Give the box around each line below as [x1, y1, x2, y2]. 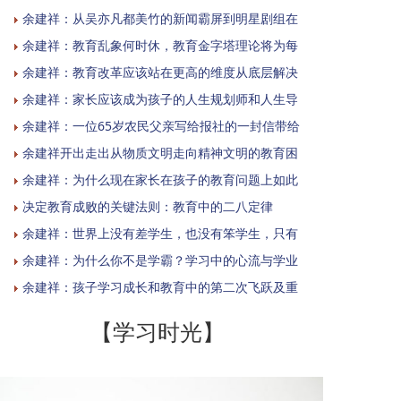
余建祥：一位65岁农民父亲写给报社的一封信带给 [22, 116, 300, 134]
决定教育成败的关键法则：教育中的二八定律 [22, 197, 273, 215]
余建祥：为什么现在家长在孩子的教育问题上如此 [22, 170, 298, 188]
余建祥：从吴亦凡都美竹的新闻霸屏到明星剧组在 [22, 9, 298, 27]
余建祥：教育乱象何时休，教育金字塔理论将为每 [22, 36, 298, 54]
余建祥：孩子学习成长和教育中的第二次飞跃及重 [22, 277, 298, 295]
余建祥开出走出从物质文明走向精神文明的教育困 [22, 143, 298, 161]
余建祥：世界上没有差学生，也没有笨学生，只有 [22, 224, 298, 242]
